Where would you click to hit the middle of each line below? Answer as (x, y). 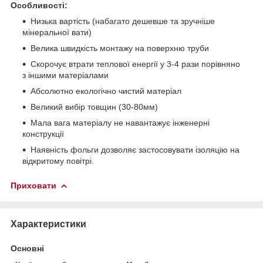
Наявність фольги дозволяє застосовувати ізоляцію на (135, 149)
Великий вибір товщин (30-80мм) (95, 107)
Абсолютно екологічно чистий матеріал (106, 91)
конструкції (49, 134)
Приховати (33, 185)
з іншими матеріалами (65, 75)
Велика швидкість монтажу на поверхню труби (120, 48)
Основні (27, 248)
